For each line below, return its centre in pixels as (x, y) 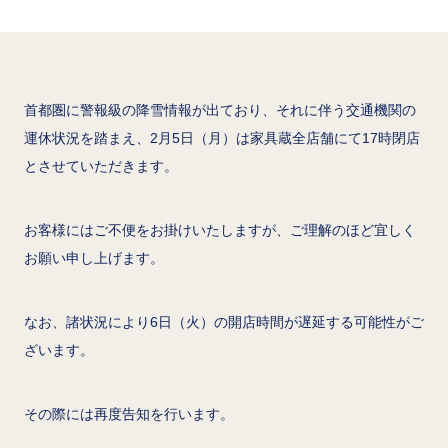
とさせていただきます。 (101, 165)
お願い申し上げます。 (94, 257)
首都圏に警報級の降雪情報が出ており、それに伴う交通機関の (220, 109)
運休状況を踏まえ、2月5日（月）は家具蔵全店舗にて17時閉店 (222, 137)
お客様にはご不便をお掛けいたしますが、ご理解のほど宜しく (220, 229)
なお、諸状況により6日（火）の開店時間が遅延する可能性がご (224, 321)
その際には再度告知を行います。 (129, 413)
